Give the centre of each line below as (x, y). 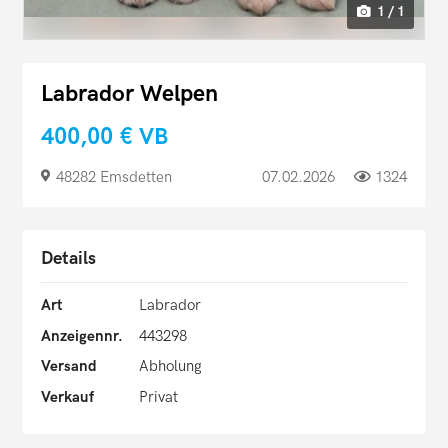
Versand (69, 366)
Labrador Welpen (129, 94)
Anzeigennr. (82, 335)
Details (68, 258)
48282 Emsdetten (114, 177)
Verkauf (67, 396)
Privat (158, 396)
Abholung (170, 366)
